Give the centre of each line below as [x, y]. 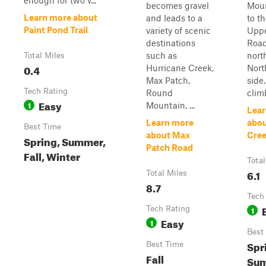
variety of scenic [178, 30]
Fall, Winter [52, 155]
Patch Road [170, 147]
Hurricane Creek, [180, 68]
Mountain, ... [170, 105]
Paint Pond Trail [56, 30]
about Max [168, 135]
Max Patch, [168, 80]
